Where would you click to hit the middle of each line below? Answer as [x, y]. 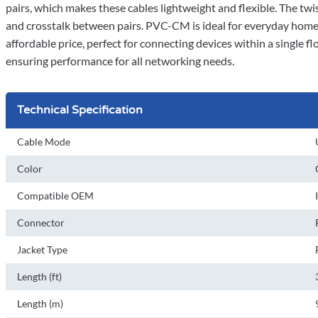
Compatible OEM [55, 196]
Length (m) [40, 303]
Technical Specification [80, 110]
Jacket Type [42, 250]
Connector [41, 223]
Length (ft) [39, 276]
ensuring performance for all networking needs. [120, 61]
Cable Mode [44, 142]
